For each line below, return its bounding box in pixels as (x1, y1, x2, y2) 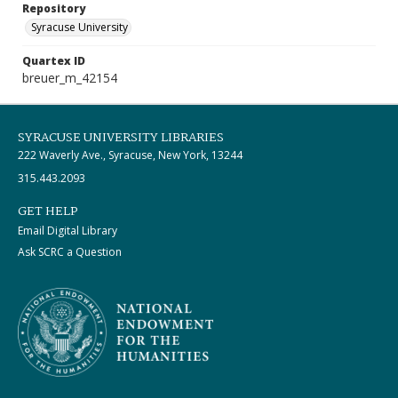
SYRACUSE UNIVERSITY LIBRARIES (18, 128, 224, 147)
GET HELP (18, 202, 78, 221)
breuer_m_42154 (22, 69, 117, 86)
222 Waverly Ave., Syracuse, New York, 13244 (18, 147, 243, 163)
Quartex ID (22, 53, 85, 68)
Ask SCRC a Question (18, 244, 122, 259)
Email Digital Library (18, 223, 117, 238)
